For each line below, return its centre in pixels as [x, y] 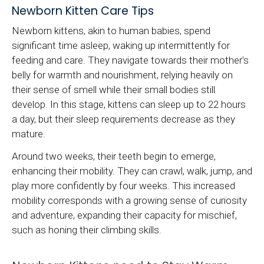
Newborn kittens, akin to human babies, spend [111, 30]
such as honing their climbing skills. [87, 230]
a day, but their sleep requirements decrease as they [123, 119]
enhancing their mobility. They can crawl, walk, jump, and [132, 171]
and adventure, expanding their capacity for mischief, [124, 215]
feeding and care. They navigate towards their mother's [130, 60]
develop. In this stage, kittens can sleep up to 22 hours [129, 104]
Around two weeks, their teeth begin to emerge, [114, 156]
